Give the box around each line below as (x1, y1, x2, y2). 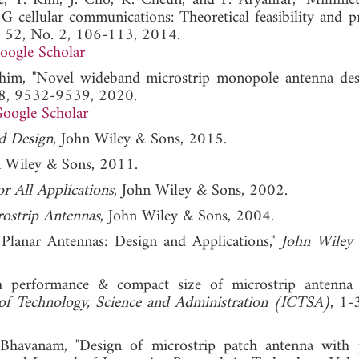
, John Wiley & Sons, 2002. (114, 176, 288, 205)
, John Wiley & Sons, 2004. (100, 202, 274, 231)
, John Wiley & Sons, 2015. (53, 125, 227, 154)
